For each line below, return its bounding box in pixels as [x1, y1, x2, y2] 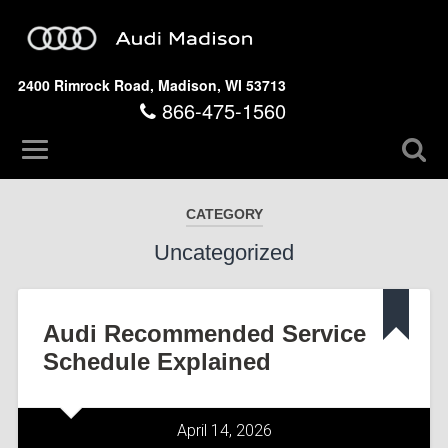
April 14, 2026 [176, 420, 272, 440]
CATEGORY [185, 206, 263, 222]
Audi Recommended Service [42, 319, 366, 347]
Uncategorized [154, 240, 294, 265]
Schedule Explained [42, 347, 271, 375]
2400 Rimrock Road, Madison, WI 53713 [17, 75, 286, 96]
